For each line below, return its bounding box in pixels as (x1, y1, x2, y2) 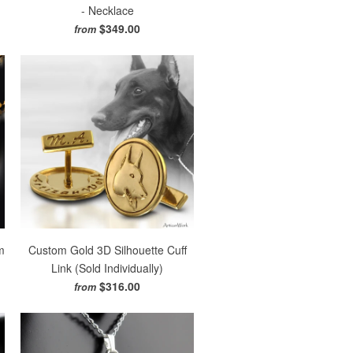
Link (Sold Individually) (51, 260, 163, 276)
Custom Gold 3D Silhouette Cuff (28, 242, 187, 258)
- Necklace (80, 2, 134, 18)
